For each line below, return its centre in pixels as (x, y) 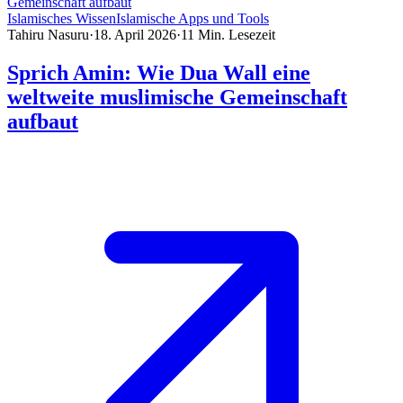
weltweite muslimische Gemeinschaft (177, 97)
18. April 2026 (135, 34)
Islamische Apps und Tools (193, 18)
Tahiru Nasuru (48, 34)
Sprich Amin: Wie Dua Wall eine (159, 72)
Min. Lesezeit (237, 34)
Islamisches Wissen (62, 18)
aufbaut (43, 121)
